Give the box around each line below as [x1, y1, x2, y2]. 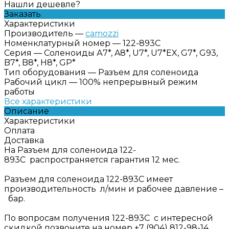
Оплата [4, 125, 35, 135]
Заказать [4, 9, 41, 19]
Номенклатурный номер [4, 38, 110, 48]
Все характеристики [4, 96, 92, 106]
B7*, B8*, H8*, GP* [4, 57, 76, 67]
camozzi [85, 28, 119, 38]
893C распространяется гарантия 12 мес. [4, 154, 180, 165]
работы [4, 86, 35, 97]
